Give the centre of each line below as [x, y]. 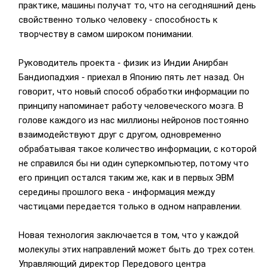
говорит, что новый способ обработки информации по [134, 92]
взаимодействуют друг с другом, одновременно [120, 135]
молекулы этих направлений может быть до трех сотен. [136, 250]
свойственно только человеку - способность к [118, 20]
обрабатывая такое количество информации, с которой [137, 149]
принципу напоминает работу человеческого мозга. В [131, 106]
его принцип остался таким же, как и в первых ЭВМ [126, 178]
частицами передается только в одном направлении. [130, 207]
